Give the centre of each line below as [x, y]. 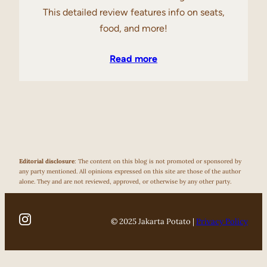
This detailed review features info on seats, [133, 12]
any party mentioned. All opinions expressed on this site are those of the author [130, 172]
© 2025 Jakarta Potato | [153, 221]
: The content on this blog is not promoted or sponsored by [158, 162]
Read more [133, 58]
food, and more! [133, 28]
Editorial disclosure [47, 162]
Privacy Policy [222, 221]
